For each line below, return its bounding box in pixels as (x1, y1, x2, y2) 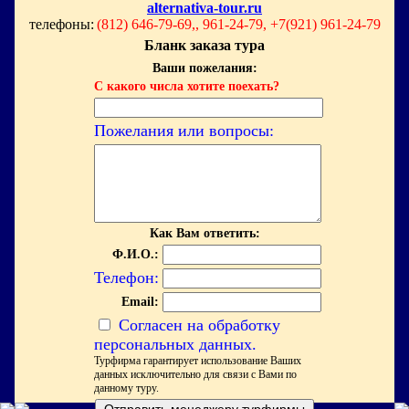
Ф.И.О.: (111, 247, 159, 261)
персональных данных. (93, 335, 257, 353)
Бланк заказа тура (144, 37, 265, 53)
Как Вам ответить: (149, 226, 260, 240)
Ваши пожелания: (152, 61, 257, 75)
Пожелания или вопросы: (93, 121, 274, 140)
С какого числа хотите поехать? (93, 79, 279, 93)
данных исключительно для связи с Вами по (93, 368, 297, 381)
